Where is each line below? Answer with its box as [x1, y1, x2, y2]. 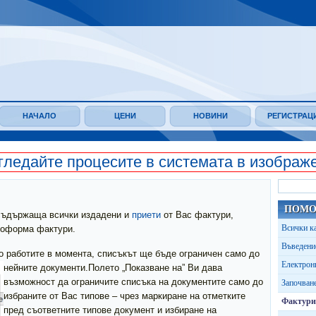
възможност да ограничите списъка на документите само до [4, 276, 263, 287]
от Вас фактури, [161, 209, 233, 220]
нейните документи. [4, 262, 88, 273]
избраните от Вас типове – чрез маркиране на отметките [4, 291, 245, 301]
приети [132, 209, 161, 220]
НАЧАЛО [23, 111, 56, 120]
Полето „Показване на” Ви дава [88, 262, 222, 273]
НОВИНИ [193, 111, 228, 120]
